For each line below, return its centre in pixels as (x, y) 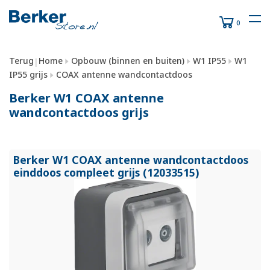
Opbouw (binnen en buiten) (128, 61)
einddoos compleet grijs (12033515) (106, 173)
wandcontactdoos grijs (79, 112)
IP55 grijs (28, 74)
